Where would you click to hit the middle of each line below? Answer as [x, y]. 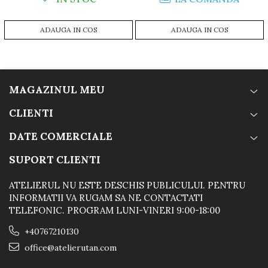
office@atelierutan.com [69, 248]
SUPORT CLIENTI [55, 160]
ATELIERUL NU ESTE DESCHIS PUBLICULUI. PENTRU [127, 185]
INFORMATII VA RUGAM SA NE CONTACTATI [106, 198]
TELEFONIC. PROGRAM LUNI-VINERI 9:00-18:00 [115, 211]
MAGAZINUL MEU [57, 90]
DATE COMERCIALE [61, 137]
